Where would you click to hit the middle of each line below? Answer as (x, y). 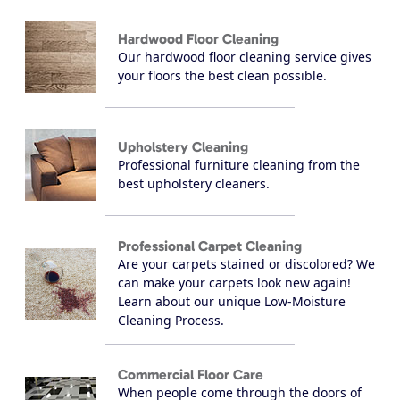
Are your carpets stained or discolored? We (246, 264)
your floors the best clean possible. (222, 75)
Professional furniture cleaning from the (239, 164)
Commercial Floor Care (191, 375)
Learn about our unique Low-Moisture (232, 302)
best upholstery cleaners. (194, 183)
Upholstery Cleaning (183, 146)
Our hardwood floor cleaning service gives (245, 56)
